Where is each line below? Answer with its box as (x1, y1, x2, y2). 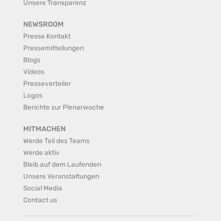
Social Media (23, 184, 62, 192)
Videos (23, 68, 44, 75)
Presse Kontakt (23, 32, 71, 40)
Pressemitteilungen (23, 44, 84, 52)
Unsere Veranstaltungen (23, 172, 99, 180)
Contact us (23, 196, 57, 204)
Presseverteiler (23, 79, 71, 87)
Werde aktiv (23, 148, 60, 156)
